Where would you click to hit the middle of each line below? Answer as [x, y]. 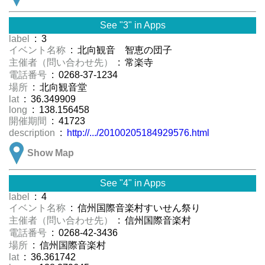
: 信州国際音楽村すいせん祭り [134, 208]
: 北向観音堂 [59, 88]
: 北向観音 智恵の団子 [120, 50]
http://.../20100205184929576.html [138, 133]
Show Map [51, 153]
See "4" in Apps [132, 183]
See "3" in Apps [132, 25]
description [33, 133]
